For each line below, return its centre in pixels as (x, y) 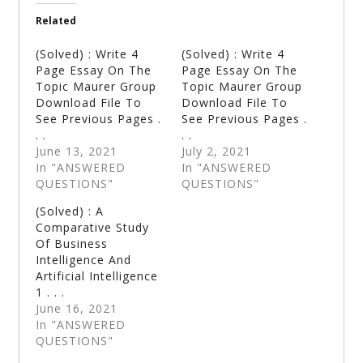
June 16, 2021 (77, 308)
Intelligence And (84, 259)
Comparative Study (93, 227)
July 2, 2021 (216, 151)
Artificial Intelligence (97, 275)
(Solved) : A (70, 211)
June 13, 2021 (77, 151)
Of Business (72, 243)
